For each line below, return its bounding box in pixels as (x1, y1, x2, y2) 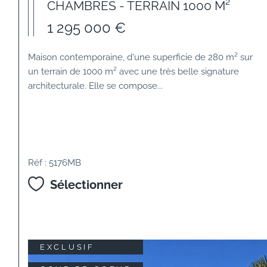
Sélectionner (49, 178, 123, 193)
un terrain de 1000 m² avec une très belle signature (28, 66, 240, 77)
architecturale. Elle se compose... (28, 80, 163, 91)
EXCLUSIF (39, 242, 95, 252)
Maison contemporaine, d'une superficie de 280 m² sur (28, 52, 253, 63)
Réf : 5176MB (28, 157, 82, 168)
